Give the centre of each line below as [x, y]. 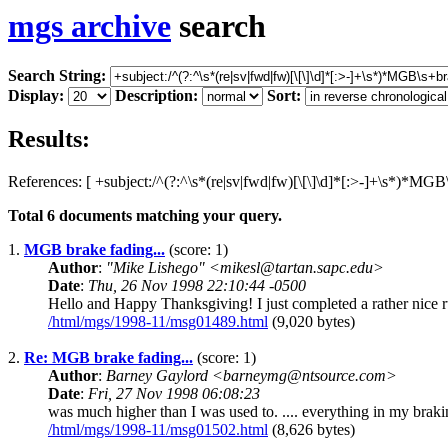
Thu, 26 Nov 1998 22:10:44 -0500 [197, 286]
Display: [36, 96]
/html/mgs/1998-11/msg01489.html [158, 322]
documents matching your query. [168, 216]
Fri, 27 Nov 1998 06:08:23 [174, 394]
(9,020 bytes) [311, 322]
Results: [49, 139]
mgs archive [89, 26]
